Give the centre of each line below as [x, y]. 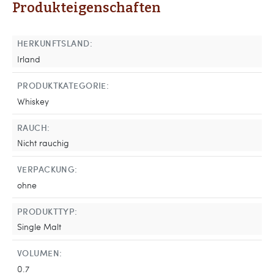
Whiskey [33, 101]
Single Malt [39, 227]
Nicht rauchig [43, 143]
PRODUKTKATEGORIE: [63, 85]
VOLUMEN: [40, 253]
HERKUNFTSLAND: [55, 43]
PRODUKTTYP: [47, 211]
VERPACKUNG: [47, 169]
